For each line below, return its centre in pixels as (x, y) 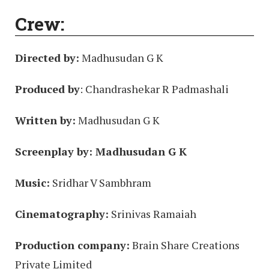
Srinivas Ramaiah (153, 213)
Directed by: (47, 57)
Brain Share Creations (185, 245)
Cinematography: (62, 213)
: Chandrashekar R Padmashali (154, 89)
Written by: (45, 120)
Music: (32, 182)
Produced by (47, 89)
